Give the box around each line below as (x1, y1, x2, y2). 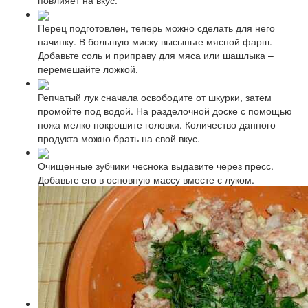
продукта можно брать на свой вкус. (38, 131, 200, 145)
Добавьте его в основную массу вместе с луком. (38, 172, 254, 186)
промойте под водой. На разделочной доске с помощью (38, 103, 292, 118)
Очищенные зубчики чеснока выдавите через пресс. (38, 158, 274, 173)
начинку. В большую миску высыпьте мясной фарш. (38, 34, 272, 49)
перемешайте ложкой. (38, 62, 138, 76)
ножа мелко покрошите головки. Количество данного (38, 117, 276, 131)
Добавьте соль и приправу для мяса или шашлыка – (38, 48, 274, 63)
